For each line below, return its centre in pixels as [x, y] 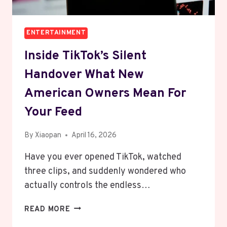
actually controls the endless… [87, 185]
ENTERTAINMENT [56, 33]
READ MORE [47, 209]
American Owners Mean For [105, 94]
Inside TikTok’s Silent [85, 56]
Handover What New [84, 75]
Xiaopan [48, 135]
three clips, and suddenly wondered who [105, 171]
